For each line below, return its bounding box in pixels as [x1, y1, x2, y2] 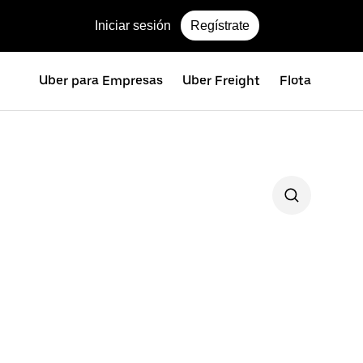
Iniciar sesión [95, 19, 171, 32]
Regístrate [190, 19, 250, 32]
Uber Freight [182, 73, 260, 88]
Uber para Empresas [39, 73, 163, 88]
